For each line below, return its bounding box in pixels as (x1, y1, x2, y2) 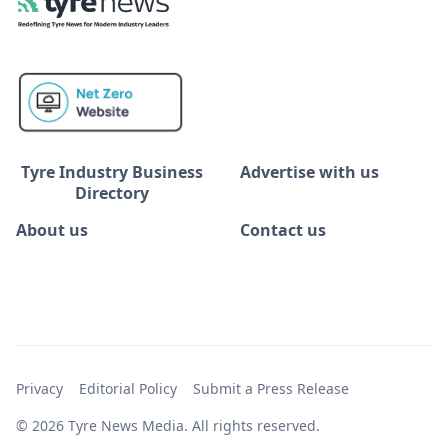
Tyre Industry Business (21, 161, 203, 184)
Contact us (240, 219, 326, 242)
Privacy (16, 379, 63, 399)
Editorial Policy (79, 379, 177, 399)
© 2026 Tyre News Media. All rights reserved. (16, 416, 320, 436)
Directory (75, 182, 149, 205)
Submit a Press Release (193, 379, 349, 399)
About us (16, 219, 88, 242)
